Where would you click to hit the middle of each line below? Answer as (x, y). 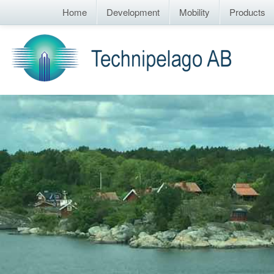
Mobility (194, 12)
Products (247, 12)
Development (133, 12)
